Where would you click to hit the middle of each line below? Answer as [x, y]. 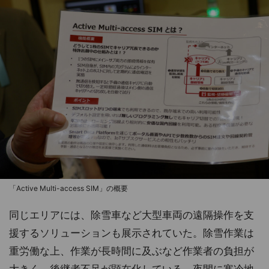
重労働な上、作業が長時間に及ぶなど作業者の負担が [131, 251]
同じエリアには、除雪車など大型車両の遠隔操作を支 [131, 215]
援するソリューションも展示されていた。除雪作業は [131, 233]
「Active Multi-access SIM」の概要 [68, 189]
